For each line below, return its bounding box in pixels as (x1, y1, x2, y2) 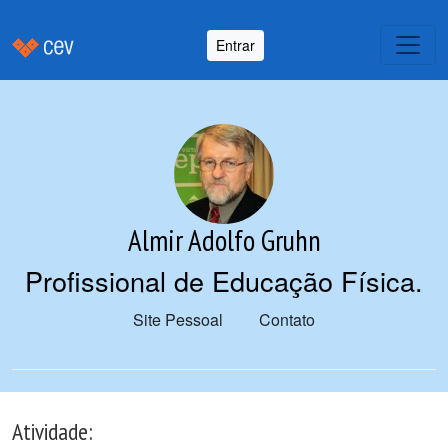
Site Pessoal (133, 308, 223, 331)
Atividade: (12, 416, 92, 446)
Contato (259, 308, 315, 331)
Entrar (216, 34, 255, 55)
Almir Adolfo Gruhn (127, 222, 321, 259)
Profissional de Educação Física (25, 261, 415, 300)
